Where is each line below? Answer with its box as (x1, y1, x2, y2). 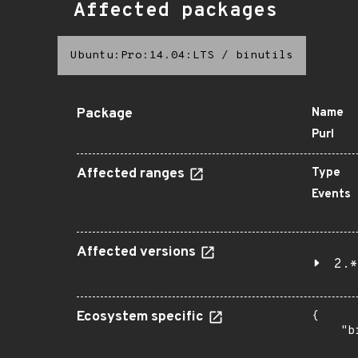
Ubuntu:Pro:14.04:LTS (70, 49, 214, 62)
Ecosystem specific (77, 308, 207, 326)
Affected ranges (77, 165, 188, 183)
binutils (236, 49, 293, 62)
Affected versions (77, 244, 199, 261)
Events (312, 187, 351, 202)
